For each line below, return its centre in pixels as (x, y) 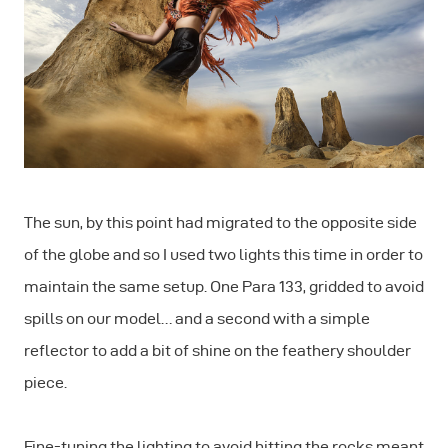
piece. (45, 383)
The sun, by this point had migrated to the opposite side (220, 223)
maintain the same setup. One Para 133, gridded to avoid (224, 287)
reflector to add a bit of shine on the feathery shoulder (217, 351)
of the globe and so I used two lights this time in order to (223, 255)
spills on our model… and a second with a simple (197, 319)
